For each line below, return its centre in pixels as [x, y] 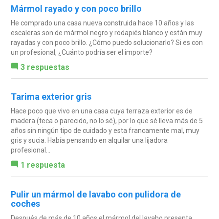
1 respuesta [43, 165]
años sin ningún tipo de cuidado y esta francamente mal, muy [105, 130]
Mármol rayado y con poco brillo [76, 8]
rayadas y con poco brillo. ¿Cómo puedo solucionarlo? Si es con [107, 42]
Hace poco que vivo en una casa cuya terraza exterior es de [101, 111]
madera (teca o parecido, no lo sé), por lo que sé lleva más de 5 [107, 120]
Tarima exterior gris [51, 96]
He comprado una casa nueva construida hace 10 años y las [102, 23]
